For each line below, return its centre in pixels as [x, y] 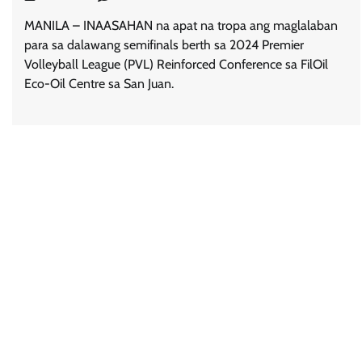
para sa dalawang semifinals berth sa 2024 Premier [164, 45]
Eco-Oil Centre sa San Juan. [99, 84]
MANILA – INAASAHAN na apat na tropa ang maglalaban [181, 26]
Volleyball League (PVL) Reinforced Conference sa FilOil [176, 65]
